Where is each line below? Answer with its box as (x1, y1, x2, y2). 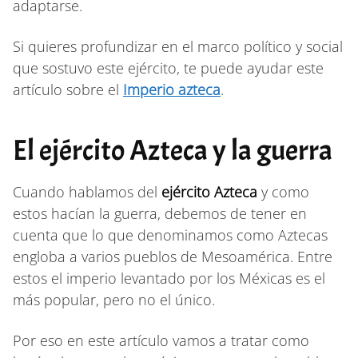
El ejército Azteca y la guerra (13, 131, 332, 169)
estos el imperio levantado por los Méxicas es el (13, 268, 325, 288)
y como (257, 181, 309, 201)
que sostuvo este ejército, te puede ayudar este (13, 58, 324, 78)
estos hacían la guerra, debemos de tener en (13, 203, 307, 223)
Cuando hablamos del (13, 181, 161, 201)
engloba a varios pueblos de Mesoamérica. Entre (13, 246, 332, 266)
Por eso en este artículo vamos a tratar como (13, 330, 309, 350)
